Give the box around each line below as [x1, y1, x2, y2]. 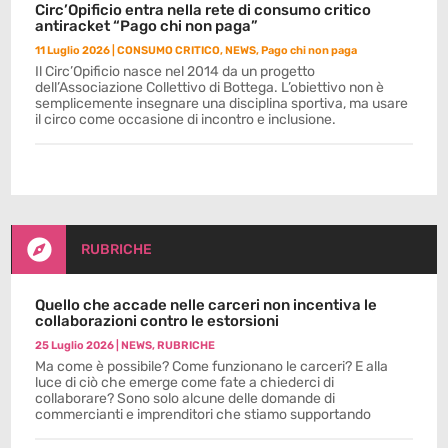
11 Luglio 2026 [35, 44, 111, 57]
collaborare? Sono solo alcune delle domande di [35, 390, 336, 407]
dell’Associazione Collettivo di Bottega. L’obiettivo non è [35, 79, 385, 96]
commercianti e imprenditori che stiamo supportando [35, 406, 372, 423]
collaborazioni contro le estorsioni [35, 312, 280, 330]
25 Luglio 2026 [35, 339, 115, 352]
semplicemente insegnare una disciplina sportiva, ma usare [35, 95, 409, 112]
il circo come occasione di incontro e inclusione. [35, 111, 337, 128]
